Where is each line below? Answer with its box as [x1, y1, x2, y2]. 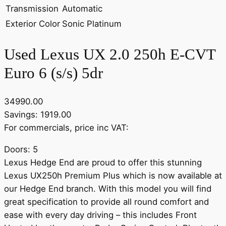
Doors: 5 [4, 144, 38, 155]
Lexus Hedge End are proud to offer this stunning [4, 157, 202, 168]
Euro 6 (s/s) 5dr [4, 64, 103, 82]
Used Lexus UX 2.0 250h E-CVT [4, 45, 215, 63]
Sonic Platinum [62, 19, 122, 29]
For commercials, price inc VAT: [4, 123, 129, 133]
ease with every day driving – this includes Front [4, 210, 197, 220]
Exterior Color [6, 19, 60, 29]
